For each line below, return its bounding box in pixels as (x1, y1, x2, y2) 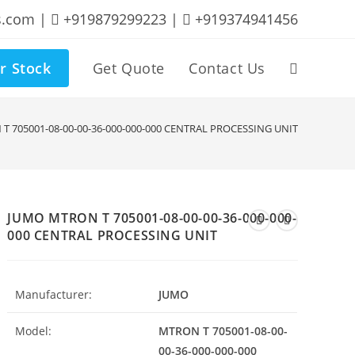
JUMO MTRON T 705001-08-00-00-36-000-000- (7, 209, 297, 227)
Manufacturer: (15, 287, 93, 302)
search (289, 177, 325, 193)
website (289, 119, 330, 134)
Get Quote (92, 59, 165, 78)
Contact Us (189, 59, 265, 78)
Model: (15, 323, 52, 338)
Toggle (289, 60, 324, 75)
